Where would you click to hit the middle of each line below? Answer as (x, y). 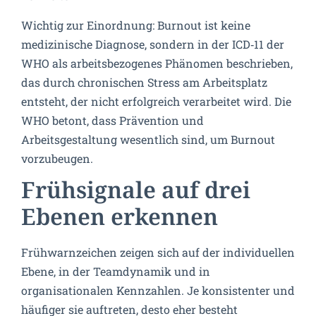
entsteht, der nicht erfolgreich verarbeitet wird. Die (156, 101)
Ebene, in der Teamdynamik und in (116, 272)
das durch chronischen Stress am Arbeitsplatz (144, 82)
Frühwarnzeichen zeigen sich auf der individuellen (158, 253)
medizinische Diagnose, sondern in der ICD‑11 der (153, 44)
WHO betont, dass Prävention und (113, 120)
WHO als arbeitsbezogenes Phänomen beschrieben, (157, 63)
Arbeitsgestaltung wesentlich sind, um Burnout (148, 139)
